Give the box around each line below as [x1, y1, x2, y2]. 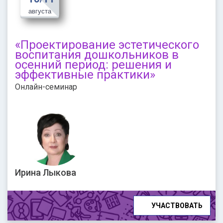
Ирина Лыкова [14, 167, 76, 178]
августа [28, 6, 52, 15]
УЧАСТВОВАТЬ [150, 201, 203, 210]
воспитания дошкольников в [14, 47, 179, 62]
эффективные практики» [14, 67, 155, 82]
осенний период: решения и [14, 57, 172, 72]
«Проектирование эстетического [14, 37, 199, 52]
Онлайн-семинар [14, 82, 77, 92]
